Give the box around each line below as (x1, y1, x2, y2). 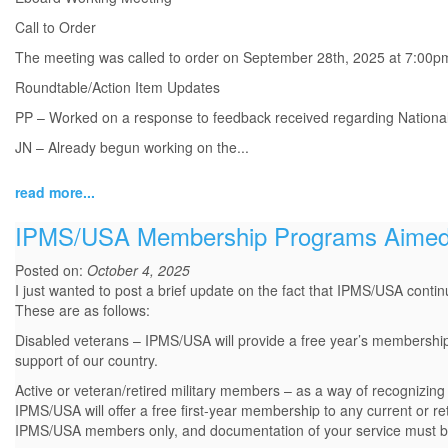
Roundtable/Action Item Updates (15, 77, 220, 98)
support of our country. (15, 350, 158, 371)
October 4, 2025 (87, 260, 190, 281)
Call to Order (15, 17, 96, 38)
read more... (15, 182, 95, 203)
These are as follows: (15, 300, 150, 321)
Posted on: (15, 260, 87, 281)
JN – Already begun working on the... (15, 137, 249, 158)
